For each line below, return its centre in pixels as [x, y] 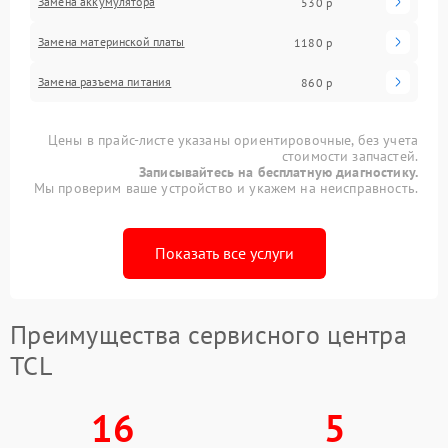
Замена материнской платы [111, 41]
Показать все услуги [224, 253]
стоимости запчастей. [349, 156]
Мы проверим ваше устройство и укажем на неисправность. [225, 188]
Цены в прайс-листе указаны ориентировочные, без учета [233, 140]
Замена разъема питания [105, 81]
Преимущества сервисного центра [208, 334]
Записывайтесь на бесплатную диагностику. [278, 172]
